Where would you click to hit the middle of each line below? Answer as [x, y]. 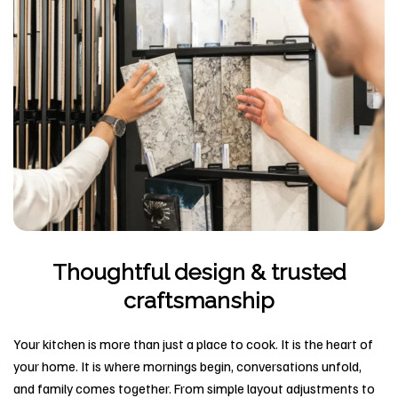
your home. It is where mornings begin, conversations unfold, [187, 366]
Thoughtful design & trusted [199, 272]
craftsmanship [199, 301]
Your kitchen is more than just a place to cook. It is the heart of [193, 344]
